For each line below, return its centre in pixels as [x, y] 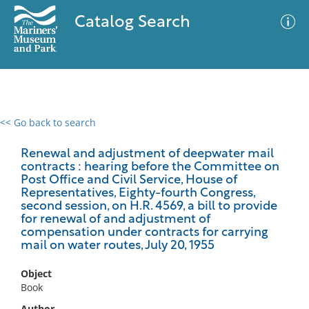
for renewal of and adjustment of [116, 220]
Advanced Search [204, 134]
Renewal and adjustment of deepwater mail [147, 154]
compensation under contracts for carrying [144, 233]
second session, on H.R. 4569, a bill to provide [149, 207]
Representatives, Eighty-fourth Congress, [138, 193]
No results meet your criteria [152, 207]
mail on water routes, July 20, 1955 [118, 246]
